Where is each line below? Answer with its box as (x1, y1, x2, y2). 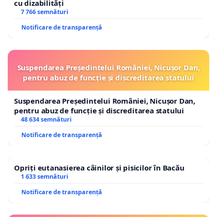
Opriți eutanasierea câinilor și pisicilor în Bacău (14, 162, 185, 172)
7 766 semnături (20, 7, 68, 16)
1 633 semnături (20, 172, 68, 181)
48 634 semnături (20, 115, 72, 124)
